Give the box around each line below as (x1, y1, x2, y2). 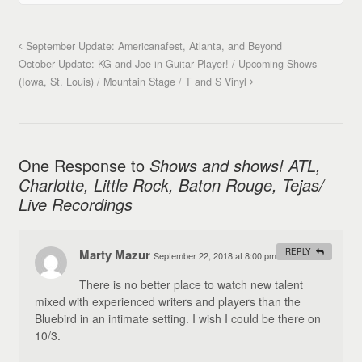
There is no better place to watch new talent (78, 276, 303, 293)
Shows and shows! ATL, (149, 153, 321, 177)
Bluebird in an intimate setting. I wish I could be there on (34, 309, 321, 326)
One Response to (18, 153, 149, 177)
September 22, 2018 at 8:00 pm (153, 248, 276, 262)
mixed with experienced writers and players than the (34, 293, 301, 309)
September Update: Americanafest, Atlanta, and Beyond (22, 38, 282, 53)
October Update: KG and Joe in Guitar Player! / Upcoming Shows (18, 56, 317, 71)
